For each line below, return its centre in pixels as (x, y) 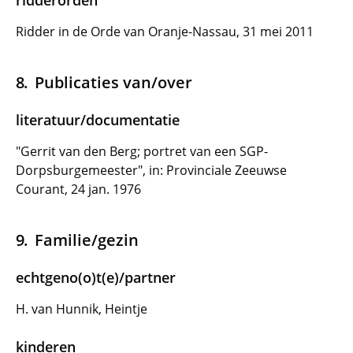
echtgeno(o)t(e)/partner (96, 277)
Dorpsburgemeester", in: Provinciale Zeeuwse (151, 170)
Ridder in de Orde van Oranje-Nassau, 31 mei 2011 (165, 32)
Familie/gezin (86, 240)
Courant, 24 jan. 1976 (78, 189)
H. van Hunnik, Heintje (82, 309)
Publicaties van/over (113, 82)
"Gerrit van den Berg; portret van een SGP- (142, 151)
